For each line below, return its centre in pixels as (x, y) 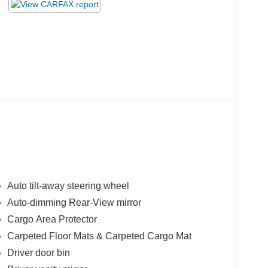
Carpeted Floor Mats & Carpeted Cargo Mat (99, 236)
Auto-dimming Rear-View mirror (74, 203)
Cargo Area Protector (52, 220)
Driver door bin (38, 253)
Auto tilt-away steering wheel (68, 186)
